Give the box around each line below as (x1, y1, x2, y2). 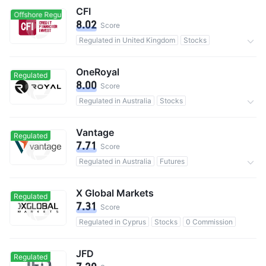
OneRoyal (76, 66, 119, 78)
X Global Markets (76, 187, 154, 199)
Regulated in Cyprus (79, 217, 146, 226)
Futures (160, 157, 185, 166)
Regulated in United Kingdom (79, 36, 175, 45)
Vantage (76, 126, 114, 138)
